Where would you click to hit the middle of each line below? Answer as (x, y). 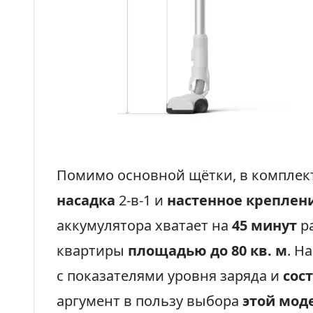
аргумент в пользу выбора (150, 301)
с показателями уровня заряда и (170, 276)
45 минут (264, 225)
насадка (86, 200)
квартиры (92, 250)
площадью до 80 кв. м (208, 250)
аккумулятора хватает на (144, 225)
